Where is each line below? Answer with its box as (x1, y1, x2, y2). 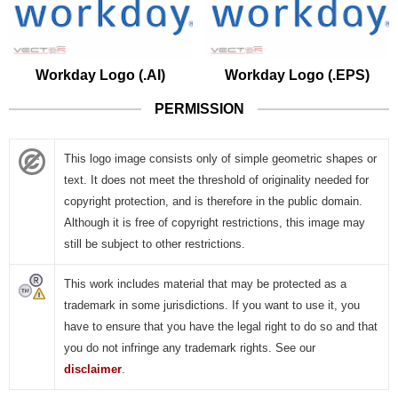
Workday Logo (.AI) (36, 68, 166, 84)
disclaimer (64, 362, 122, 377)
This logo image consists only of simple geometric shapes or (64, 152, 377, 166)
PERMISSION (154, 101, 244, 117)
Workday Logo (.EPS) (225, 68, 370, 84)
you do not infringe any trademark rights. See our (64, 341, 315, 355)
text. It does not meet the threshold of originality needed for (64, 173, 369, 187)
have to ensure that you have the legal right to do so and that (64, 320, 378, 334)
